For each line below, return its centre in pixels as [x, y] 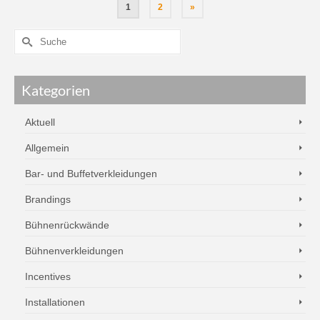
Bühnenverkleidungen [74, 251]
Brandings [48, 199]
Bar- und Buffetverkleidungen [91, 174]
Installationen [55, 302]
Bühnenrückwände [67, 225]
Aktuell [40, 122]
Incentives [48, 276]
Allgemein [47, 148]
